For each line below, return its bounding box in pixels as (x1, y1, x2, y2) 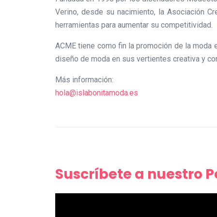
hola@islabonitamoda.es (55, 88, 138, 98)
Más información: (55, 75, 113, 85)
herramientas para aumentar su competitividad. (55, 20, 213, 30)
